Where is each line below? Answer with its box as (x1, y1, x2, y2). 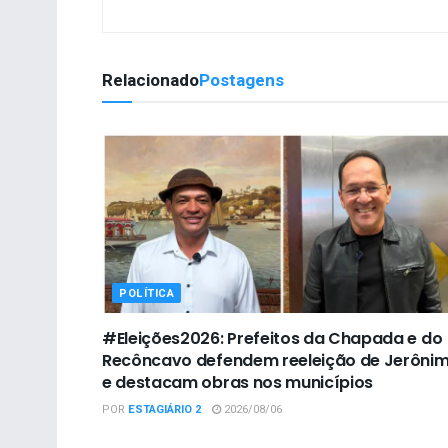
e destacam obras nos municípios (102, 370, 374, 394)
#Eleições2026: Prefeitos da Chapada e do (102, 326, 443, 350)
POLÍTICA (119, 284, 175, 302)
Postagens (199, 67, 284, 93)
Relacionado (102, 67, 199, 93)
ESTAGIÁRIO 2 (128, 400, 201, 418)
